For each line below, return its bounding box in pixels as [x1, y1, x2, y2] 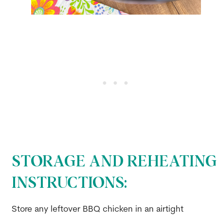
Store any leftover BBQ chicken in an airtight [11, 205, 183, 214]
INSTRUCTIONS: [11, 176, 127, 192]
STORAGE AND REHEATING [11, 154, 217, 170]
